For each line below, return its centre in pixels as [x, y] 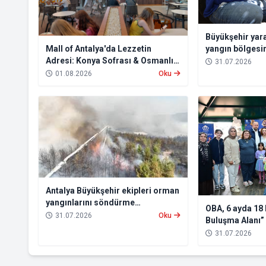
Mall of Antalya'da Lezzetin [99, 49]
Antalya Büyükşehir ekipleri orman [113, 191]
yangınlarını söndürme [90, 203]
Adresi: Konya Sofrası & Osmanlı [110, 61]
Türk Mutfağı [71, 73]
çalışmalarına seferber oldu [100, 215]
